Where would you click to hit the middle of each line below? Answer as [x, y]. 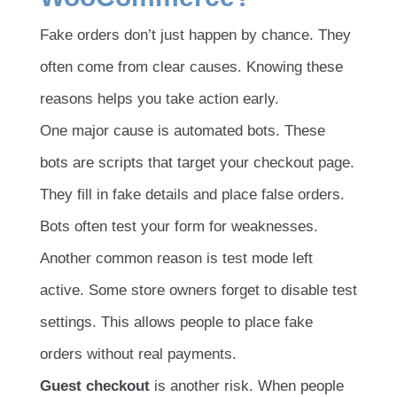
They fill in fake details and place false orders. [192, 194]
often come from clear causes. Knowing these [191, 66]
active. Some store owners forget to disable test [198, 290]
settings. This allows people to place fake [176, 322]
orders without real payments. [138, 354]
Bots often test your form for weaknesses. [179, 226]
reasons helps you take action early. [160, 98]
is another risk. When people [247, 385]
